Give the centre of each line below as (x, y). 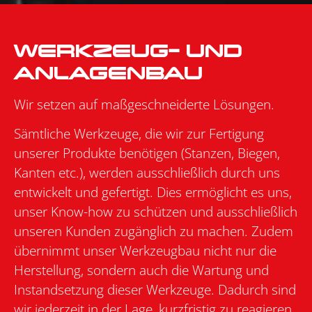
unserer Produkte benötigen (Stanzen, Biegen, (147, 153)
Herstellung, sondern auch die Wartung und (141, 270)
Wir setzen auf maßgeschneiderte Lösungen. (144, 104)
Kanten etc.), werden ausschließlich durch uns (147, 173)
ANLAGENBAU (108, 72)
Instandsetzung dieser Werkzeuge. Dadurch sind (155, 290)
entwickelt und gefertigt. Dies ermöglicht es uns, (153, 192)
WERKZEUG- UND (128, 49)
